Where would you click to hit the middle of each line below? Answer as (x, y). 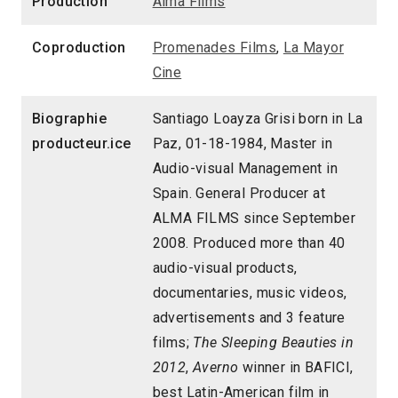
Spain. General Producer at (239, 194)
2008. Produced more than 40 (249, 243)
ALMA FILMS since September (254, 219)
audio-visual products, (225, 268)
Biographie (70, 119)
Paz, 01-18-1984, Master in (243, 144)
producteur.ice (82, 144)
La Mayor (314, 48)
